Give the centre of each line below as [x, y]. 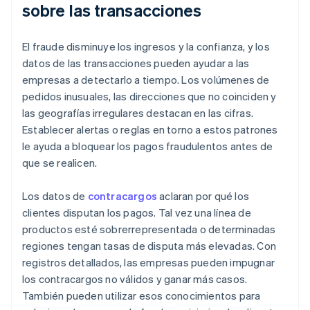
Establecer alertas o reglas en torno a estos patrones [150, 130]
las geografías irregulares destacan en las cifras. [138, 113]
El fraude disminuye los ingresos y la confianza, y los [146, 47]
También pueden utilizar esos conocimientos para [142, 296]
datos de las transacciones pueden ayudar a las [136, 63]
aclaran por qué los [203, 196]
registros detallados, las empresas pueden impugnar [149, 263]
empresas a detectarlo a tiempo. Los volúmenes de [146, 80]
